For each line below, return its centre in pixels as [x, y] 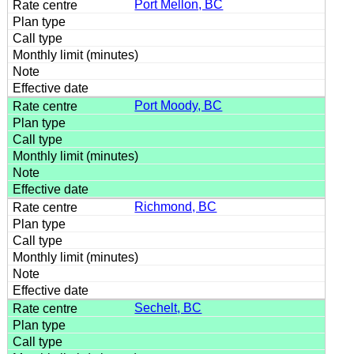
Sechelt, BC [168, 307]
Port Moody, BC [179, 105]
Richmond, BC [176, 206]
